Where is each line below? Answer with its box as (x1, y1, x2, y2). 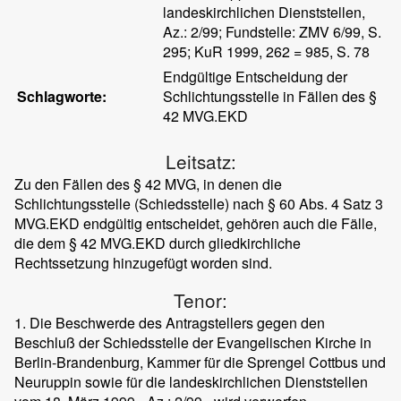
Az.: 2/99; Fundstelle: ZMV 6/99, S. (163, 21, 382, 42)
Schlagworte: (17, 86, 107, 107)
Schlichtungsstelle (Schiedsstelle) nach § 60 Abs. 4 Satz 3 (14, 193, 383, 214)
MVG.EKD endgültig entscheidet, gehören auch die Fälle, (14, 213, 377, 234)
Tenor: (174, 286, 227, 313)
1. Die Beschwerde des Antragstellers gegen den (14, 312, 325, 333)
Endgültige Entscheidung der (163, 66, 348, 87)
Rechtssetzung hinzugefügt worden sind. (14, 252, 272, 273)
